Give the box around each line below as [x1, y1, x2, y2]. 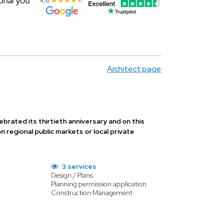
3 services [60, 162, 96, 171]
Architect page [107, 64, 161, 74]
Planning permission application [51, 180, 146, 188]
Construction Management [51, 188, 132, 197]
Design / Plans [51, 171, 93, 180]
